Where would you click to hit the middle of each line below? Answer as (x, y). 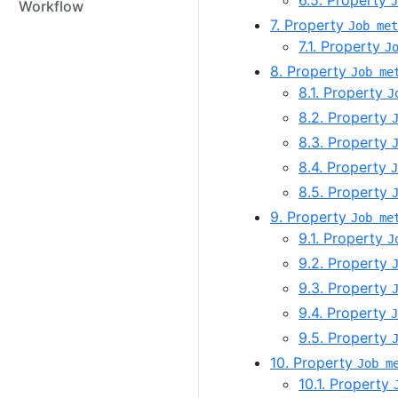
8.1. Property (343, 93)
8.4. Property (345, 167)
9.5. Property (345, 338)
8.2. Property (345, 118)
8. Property (310, 72)
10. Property (314, 363)
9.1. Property (343, 239)
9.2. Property (345, 263)
